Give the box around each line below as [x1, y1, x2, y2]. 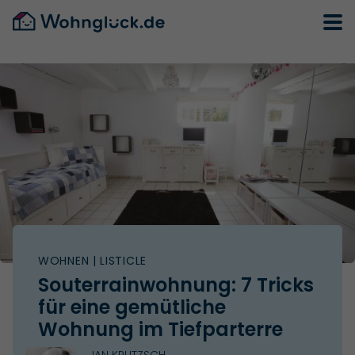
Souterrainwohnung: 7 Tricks [38, 271, 314, 298]
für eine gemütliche [38, 293, 226, 320]
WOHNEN [38, 252, 90, 269]
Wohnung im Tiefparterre [38, 315, 283, 342]
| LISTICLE [89, 252, 147, 269]
